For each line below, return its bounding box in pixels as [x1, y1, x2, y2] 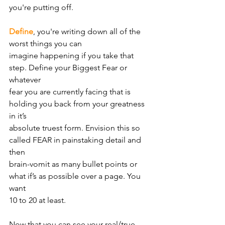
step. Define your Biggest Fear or [9, 62, 129, 72]
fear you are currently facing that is [9, 86, 133, 96]
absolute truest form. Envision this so [9, 123, 142, 133]
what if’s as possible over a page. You [9, 171, 143, 181]
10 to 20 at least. [9, 195, 66, 205]
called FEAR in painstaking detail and [9, 135, 143, 145]
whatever [9, 74, 41, 84]
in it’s [9, 110, 27, 121]
